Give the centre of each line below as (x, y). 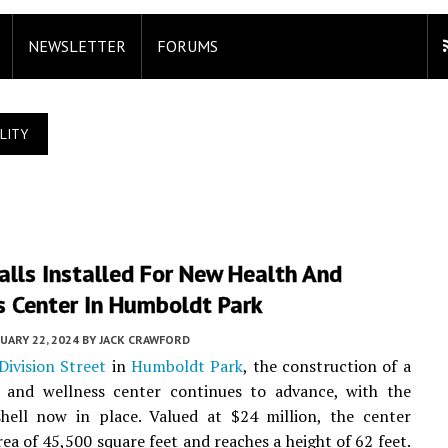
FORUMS (187, 46)
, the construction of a (327, 366)
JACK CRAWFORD (144, 339)
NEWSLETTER (77, 46)
